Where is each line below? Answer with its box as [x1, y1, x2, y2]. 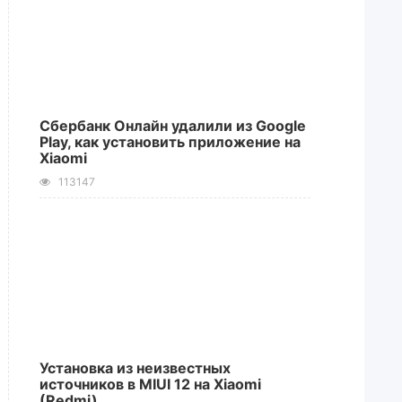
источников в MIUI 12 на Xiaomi [39, 375, 261, 393]
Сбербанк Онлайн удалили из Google [39, 117, 306, 135]
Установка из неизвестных [39, 359, 231, 377]
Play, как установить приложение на [39, 133, 301, 151]
